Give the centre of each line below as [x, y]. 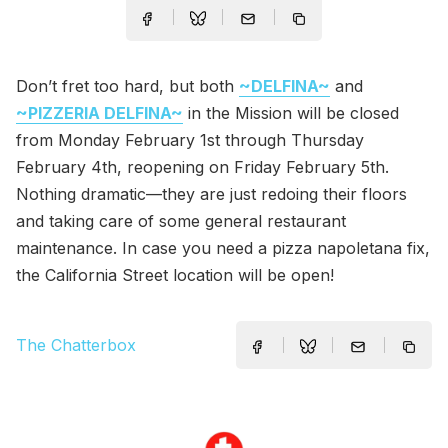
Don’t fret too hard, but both [127, 86]
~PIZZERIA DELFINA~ [99, 113]
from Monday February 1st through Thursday [190, 140]
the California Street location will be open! [175, 275]
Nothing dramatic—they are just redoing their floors [211, 194]
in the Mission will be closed [291, 113]
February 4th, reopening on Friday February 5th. [202, 167]
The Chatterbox [76, 344]
